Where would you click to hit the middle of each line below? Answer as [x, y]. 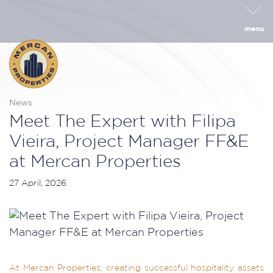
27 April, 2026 [38, 183]
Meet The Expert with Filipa [122, 122]
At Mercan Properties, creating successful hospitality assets [136, 268]
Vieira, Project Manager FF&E [129, 142]
